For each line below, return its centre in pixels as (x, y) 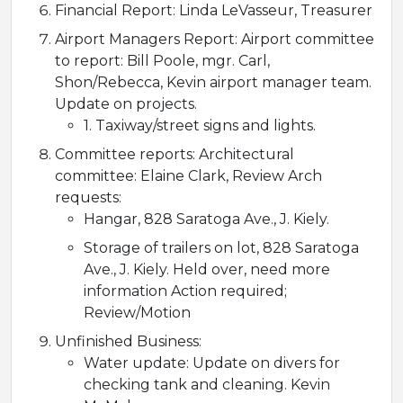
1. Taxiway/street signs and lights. (200, 126)
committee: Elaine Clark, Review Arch (188, 176)
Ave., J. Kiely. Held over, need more (207, 270)
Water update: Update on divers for (212, 363)
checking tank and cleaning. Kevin (207, 385)
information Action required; (185, 291)
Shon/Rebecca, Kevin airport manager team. (213, 83)
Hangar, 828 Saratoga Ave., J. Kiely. (206, 219)
